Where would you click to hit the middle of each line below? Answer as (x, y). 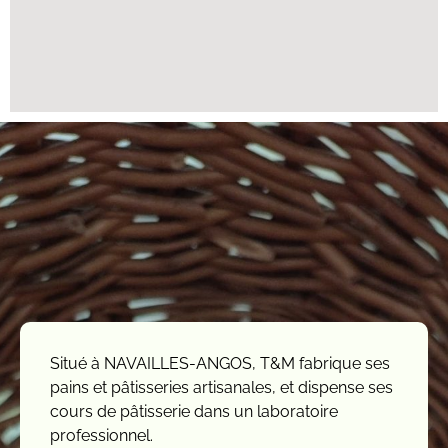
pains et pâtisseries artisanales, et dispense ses (221, 387)
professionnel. (101, 435)
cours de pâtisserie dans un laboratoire (194, 411)
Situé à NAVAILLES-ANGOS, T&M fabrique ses (220, 363)
